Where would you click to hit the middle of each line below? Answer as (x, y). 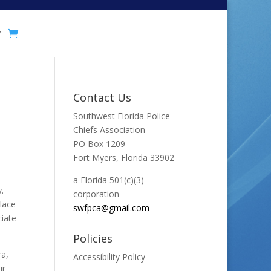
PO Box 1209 (99, 144)
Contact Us (102, 97)
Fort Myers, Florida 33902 (123, 158)
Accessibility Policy (109, 257)
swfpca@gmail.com (111, 208)
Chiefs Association (109, 130)
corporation (96, 194)
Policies (93, 238)
